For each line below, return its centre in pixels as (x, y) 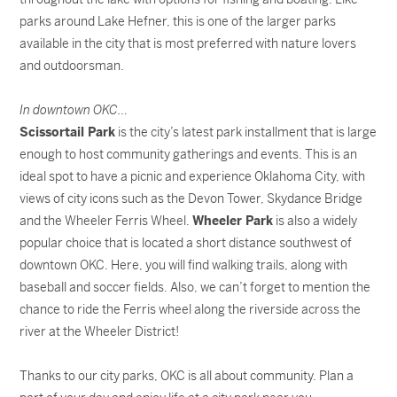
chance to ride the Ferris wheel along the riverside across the (191, 309)
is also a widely (315, 221)
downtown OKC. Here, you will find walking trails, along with (184, 265)
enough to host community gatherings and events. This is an (189, 154)
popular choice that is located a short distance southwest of (186, 243)
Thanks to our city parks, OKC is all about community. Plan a (187, 376)
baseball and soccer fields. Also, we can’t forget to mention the (195, 287)
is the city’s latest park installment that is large (246, 132)
